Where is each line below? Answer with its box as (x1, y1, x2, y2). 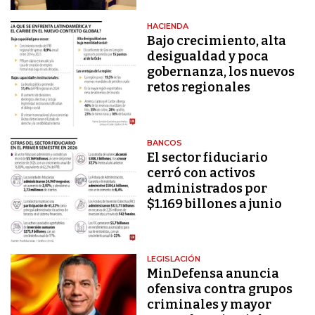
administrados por (147, 180, 268, 196)
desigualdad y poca (147, 49, 269, 65)
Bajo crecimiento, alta (147, 33, 287, 49)
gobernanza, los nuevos (147, 64, 295, 80)
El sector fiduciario (147, 149, 269, 165)
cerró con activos (147, 165, 256, 181)
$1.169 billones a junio (147, 195, 283, 212)
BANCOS (147, 137, 183, 148)
